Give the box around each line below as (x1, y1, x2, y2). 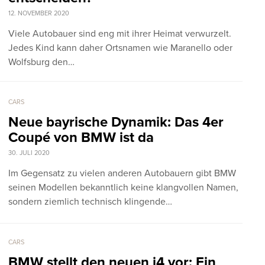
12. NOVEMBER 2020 (8, 9, 69, 17)
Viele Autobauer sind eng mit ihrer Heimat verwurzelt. (8, 27, 231, 40)
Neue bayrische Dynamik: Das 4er (8, 113, 224, 131)
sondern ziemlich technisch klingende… (8, 195, 172, 208)
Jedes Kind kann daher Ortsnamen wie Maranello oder (8, 41, 232, 54)
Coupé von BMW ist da (8, 128, 154, 146)
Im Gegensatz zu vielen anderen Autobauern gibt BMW (8, 167, 236, 179)
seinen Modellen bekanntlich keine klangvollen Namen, (8, 181, 238, 193)
